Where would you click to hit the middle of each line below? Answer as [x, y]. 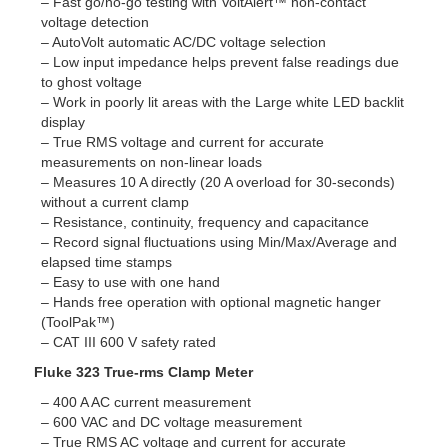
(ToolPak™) [77, 321]
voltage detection [94, 21]
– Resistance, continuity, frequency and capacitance [204, 221]
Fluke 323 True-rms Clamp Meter [143, 371]
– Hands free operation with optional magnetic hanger [210, 301]
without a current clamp [114, 201]
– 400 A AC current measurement [145, 401]
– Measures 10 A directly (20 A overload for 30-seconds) [217, 181]
